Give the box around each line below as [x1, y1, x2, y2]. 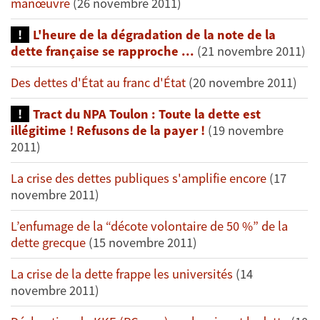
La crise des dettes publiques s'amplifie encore [11, 170, 266, 187]
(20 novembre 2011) [189, 74, 297, 91]
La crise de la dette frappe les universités [11, 266, 233, 283]
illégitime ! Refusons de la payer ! [11, 122, 208, 139]
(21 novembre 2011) [194, 43, 306, 60]
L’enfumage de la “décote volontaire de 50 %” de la [11, 218, 288, 235]
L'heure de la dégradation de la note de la [33, 26, 276, 44]
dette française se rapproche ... [11, 43, 194, 60]
